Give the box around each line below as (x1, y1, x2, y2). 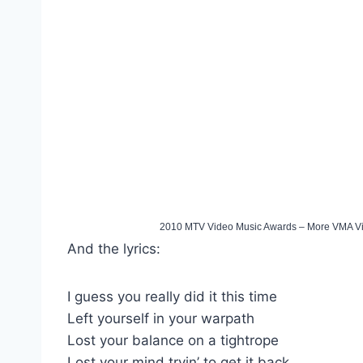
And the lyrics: (67, 240, 160, 257)
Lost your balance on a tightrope (67, 331, 279, 348)
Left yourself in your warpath (67, 310, 254, 327)
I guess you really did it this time (67, 288, 277, 305)
